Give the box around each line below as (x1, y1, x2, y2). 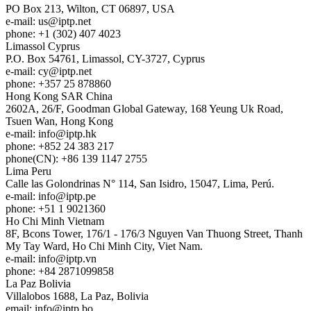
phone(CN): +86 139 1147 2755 (6, 153, 147, 165)
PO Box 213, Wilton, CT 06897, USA (6, 3, 175, 15)
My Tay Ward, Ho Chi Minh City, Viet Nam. (6, 240, 203, 253)
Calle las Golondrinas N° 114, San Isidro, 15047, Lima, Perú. (6, 178, 274, 190)
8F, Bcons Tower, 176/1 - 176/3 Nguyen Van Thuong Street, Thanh (6, 228, 303, 240)
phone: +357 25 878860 (6, 78, 111, 90)
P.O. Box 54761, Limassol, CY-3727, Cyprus (6, 53, 205, 65)
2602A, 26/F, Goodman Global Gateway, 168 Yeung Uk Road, (6, 103, 283, 115)
